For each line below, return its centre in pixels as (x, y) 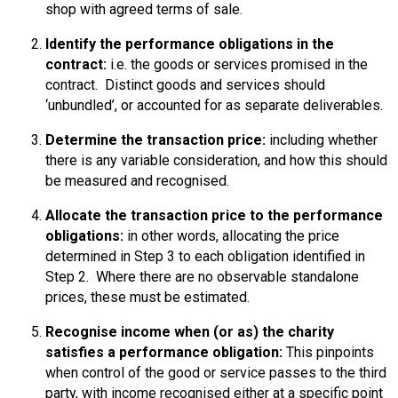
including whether (322, 139)
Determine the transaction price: (155, 139)
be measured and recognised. (137, 180)
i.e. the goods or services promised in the (239, 64)
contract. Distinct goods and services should (185, 84)
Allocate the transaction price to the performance (214, 215)
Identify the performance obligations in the (190, 44)
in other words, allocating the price (233, 235)
